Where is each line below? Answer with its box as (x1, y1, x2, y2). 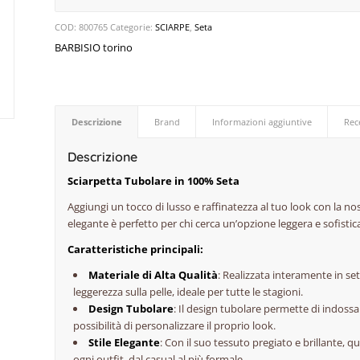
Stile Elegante (88, 335, 161, 350)
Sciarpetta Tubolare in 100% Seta (67, 174, 240, 189)
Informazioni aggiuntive (212, 116, 313, 128)
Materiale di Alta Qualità (88, 268, 219, 283)
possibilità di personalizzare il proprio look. (73, 318, 276, 333)
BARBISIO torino (55, 40, 133, 55)
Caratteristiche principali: (67, 242, 204, 257)
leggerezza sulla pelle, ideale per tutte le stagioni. (73, 284, 304, 300)
